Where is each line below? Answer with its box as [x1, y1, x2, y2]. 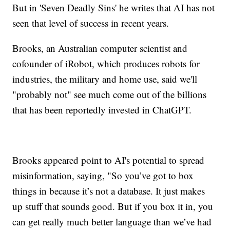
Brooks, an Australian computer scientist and [12, 42, 188, 55]
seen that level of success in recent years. [12, 16, 169, 30]
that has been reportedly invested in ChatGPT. [12, 103, 195, 117]
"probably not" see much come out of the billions [12, 88, 207, 101]
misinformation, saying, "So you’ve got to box [12, 169, 194, 182]
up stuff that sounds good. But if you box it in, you [12, 200, 214, 213]
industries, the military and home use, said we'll [12, 72, 198, 86]
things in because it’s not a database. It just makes [12, 184, 205, 198]
